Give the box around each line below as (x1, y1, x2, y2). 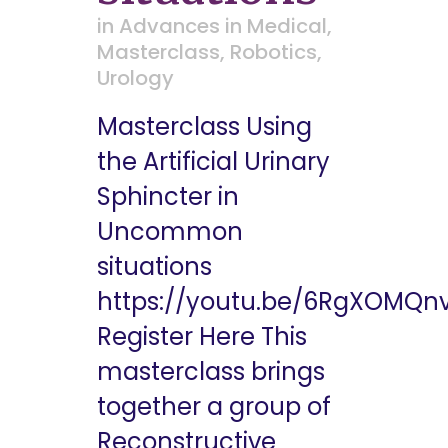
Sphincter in (97, 179, 239, 213)
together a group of (97, 389, 331, 423)
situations (97, 249, 212, 283)
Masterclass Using (97, 109, 312, 143)
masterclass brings (97, 354, 325, 388)
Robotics (230, 37, 317, 66)
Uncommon (97, 214, 243, 248)
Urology (97, 63, 174, 92)
